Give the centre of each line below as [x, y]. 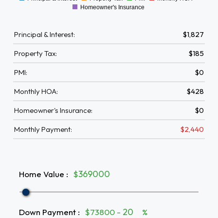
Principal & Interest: [45, 34]
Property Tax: [36, 53]
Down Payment [47, 212]
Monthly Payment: [43, 129]
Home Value [42, 174]
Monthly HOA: [36, 91]
